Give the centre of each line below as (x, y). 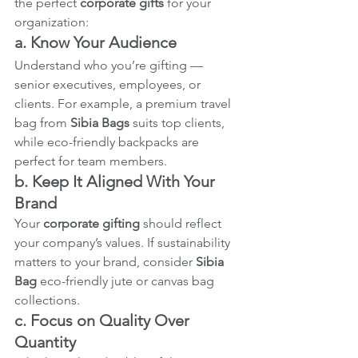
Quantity (45, 342)
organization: (52, 22)
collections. (47, 300)
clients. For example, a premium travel (124, 103)
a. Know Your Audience (95, 42)
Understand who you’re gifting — (110, 65)
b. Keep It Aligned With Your (117, 181)
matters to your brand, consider (105, 261)
